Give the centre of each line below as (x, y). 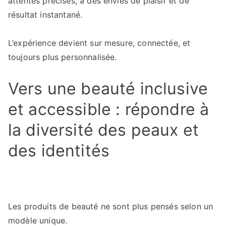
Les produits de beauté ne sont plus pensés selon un (111, 206)
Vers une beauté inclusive (108, 89)
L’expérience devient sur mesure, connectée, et (99, 43)
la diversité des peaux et (104, 130)
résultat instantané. (45, 15)
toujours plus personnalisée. (63, 57)
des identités (59, 151)
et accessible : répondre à (109, 109)
